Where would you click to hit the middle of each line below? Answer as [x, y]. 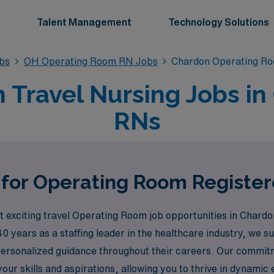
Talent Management [84, 22]
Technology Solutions [219, 22]
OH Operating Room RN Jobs [91, 61]
